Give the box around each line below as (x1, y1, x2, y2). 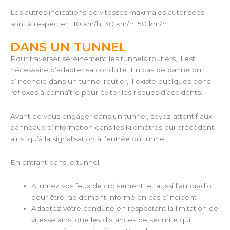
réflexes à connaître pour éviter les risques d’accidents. (10, 88, 202, 97)
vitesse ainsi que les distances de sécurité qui (31, 215, 191, 224)
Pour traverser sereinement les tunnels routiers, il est (10, 54, 195, 63)
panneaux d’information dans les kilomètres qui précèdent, (10, 123, 216, 131)
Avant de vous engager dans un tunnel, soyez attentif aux (10, 111, 212, 120)
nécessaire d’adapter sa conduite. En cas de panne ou (10, 66, 201, 74)
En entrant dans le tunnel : (10, 158, 105, 166)
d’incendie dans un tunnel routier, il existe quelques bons (10, 77, 210, 86)
